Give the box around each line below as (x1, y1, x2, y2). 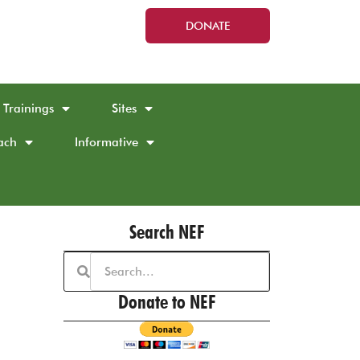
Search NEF (129, 220, 204, 243)
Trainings (3, 101, 54, 116)
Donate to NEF (117, 290, 215, 313)
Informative (75, 135, 138, 149)
